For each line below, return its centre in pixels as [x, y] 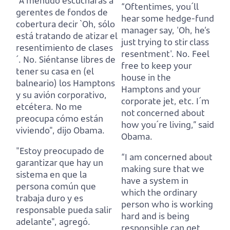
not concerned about [163, 113]
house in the [146, 78]
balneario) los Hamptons [65, 83]
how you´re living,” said [168, 125]
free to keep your [156, 66]
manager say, [148, 30]
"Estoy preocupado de [60, 151]
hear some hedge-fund [168, 18]
